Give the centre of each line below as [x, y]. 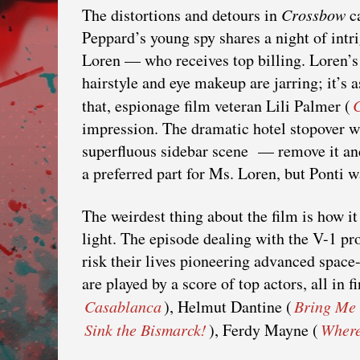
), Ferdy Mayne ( [264, 329]
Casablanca [123, 306]
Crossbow [313, 14]
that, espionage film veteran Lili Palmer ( [216, 105]
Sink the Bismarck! [145, 329]
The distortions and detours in [182, 14]
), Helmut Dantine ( [228, 306]
